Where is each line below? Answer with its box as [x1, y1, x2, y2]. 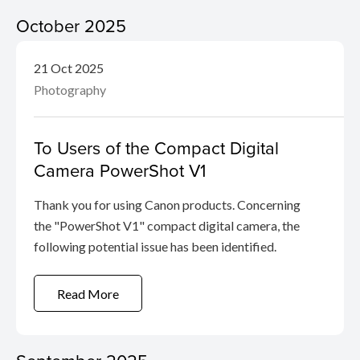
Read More [57, 285, 119, 301]
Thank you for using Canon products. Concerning [34, 197, 301, 212]
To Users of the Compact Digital [34, 135, 279, 160]
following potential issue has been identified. [34, 239, 276, 254]
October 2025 [16, 13, 126, 38]
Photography [34, 82, 106, 97]
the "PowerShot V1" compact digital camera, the [34, 218, 300, 233]
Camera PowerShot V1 [34, 157, 206, 182]
